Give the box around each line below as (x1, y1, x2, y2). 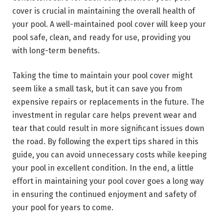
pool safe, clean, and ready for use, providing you (12, 32, 191, 42)
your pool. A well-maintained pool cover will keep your (12, 19, 206, 29)
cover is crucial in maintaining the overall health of (12, 6, 195, 16)
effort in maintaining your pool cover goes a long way (12, 176, 204, 186)
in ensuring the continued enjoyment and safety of (12, 190, 197, 199)
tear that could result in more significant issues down (12, 124, 204, 133)
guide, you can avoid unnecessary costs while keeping (12, 150, 207, 160)
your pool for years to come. (12, 203, 113, 213)
